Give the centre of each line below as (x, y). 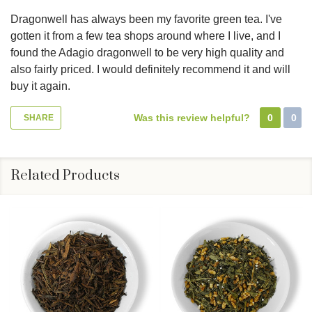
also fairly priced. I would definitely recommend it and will (150, 69)
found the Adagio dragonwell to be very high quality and (147, 52)
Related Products (65, 175)
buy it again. (40, 86)
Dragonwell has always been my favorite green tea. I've (146, 19)
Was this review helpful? (193, 117)
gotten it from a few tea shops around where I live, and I (146, 36)
